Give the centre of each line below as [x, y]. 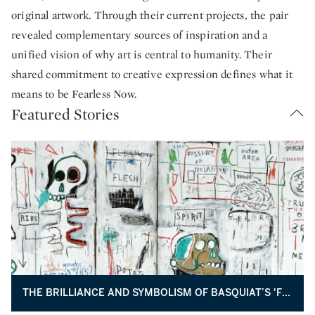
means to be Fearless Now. [74, 94]
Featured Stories [65, 114]
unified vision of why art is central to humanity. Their [142, 54]
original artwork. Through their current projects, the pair [150, 15]
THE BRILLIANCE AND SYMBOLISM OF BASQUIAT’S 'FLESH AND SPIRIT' [286, 293]
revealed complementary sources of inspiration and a [140, 35]
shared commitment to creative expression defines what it [152, 74]
